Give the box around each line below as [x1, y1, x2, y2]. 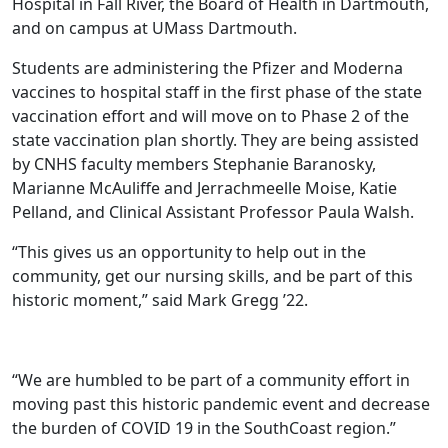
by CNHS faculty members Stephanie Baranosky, [12, 153, 376, 175]
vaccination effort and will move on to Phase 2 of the [12, 105, 409, 127]
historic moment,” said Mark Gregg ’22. [12, 289, 308, 311]
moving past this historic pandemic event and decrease [12, 393, 430, 415]
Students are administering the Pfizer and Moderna [12, 57, 403, 79]
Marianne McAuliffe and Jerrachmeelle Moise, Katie [12, 177, 397, 199]
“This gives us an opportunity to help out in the [12, 241, 366, 263]
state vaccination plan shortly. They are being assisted [12, 129, 419, 151]
